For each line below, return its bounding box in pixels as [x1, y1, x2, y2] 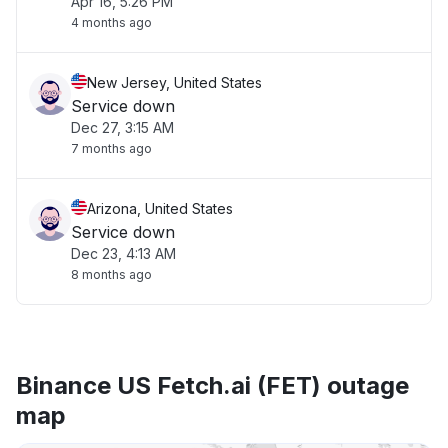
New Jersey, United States [87, 74, 262, 91]
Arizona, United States [87, 200, 233, 217]
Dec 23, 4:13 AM [71, 245, 176, 262]
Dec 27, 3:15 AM [71, 119, 174, 136]
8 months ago [71, 267, 152, 282]
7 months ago [71, 141, 152, 156]
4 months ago [71, 15, 152, 30]
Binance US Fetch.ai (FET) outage [16, 371, 409, 400]
